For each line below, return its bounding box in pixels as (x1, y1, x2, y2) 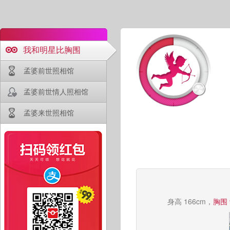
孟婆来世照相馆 (24, 107, 74, 118)
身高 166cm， (167, 196, 213, 207)
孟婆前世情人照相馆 (24, 86, 88, 97)
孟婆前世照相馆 (24, 65, 74, 75)
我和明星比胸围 (23, 44, 81, 55)
